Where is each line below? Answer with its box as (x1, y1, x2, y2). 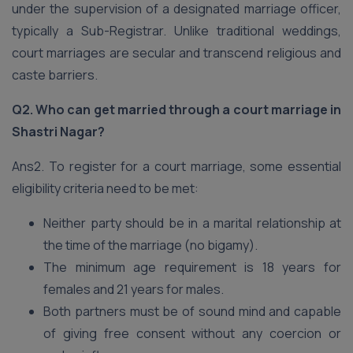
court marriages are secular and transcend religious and (12, 44, 341, 61)
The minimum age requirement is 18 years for (43, 258, 341, 276)
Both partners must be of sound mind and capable (43, 303, 341, 320)
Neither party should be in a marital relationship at (43, 214, 341, 232)
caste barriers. (12, 66, 98, 84)
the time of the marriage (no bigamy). (43, 236, 258, 254)
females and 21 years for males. (43, 281, 224, 298)
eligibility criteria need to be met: (12, 180, 199, 197)
